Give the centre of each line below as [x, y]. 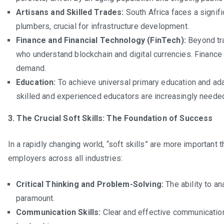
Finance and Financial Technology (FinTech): [101, 40]
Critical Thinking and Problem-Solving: [90, 184]
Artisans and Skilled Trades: [70, 12]
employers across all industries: [65, 158]
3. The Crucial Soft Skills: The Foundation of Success [110, 118]
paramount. [35, 198]
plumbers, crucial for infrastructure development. [102, 26]
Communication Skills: [58, 212]
